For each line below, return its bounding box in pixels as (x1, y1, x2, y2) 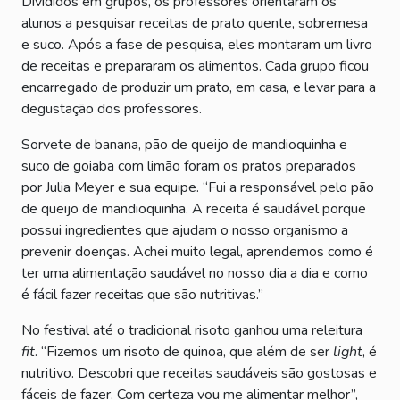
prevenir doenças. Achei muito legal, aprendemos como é (21, 241, 373, 262)
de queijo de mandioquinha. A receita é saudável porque (21, 198, 366, 219)
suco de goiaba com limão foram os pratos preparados (21, 155, 356, 176)
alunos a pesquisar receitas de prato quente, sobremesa (21, 12, 368, 33)
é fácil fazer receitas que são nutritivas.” (21, 284, 263, 304)
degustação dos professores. (21, 98, 202, 119)
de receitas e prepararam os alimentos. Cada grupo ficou (21, 55, 369, 76)
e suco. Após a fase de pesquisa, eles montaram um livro (21, 34, 372, 54)
